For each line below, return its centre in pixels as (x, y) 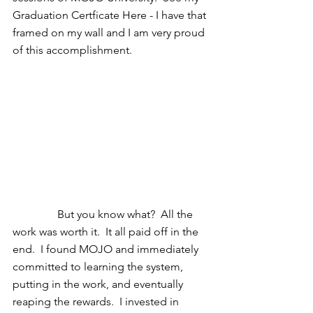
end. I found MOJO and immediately (107, 249)
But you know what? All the (35, 214)
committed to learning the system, (99, 267)
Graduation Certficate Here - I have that (111, 15)
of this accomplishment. (74, 50)
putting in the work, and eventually (99, 284)
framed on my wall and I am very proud (110, 32)
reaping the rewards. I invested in (97, 302)
